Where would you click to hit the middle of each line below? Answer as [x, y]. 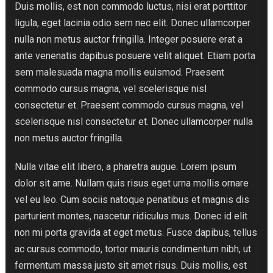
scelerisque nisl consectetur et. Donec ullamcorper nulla [134, 122]
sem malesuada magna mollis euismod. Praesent [119, 72]
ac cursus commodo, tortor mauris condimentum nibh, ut [133, 249]
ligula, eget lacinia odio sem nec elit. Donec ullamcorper [133, 23]
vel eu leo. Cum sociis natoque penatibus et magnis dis [132, 200]
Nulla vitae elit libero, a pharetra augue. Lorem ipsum [126, 167]
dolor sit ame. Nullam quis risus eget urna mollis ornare [132, 183]
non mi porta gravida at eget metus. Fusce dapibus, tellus [136, 232]
